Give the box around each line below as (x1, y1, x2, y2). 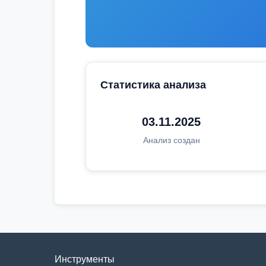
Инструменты (55, 254, 115, 264)
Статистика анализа (100, 79, 206, 91)
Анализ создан (142, 135, 200, 145)
